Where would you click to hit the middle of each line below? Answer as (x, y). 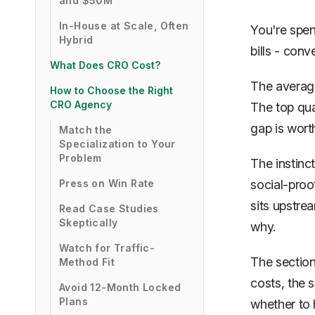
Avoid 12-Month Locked (120, 287)
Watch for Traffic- (107, 248)
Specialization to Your (117, 144)
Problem (81, 158)
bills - (267, 51)
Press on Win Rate (107, 183)
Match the (86, 130)
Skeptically (89, 223)
